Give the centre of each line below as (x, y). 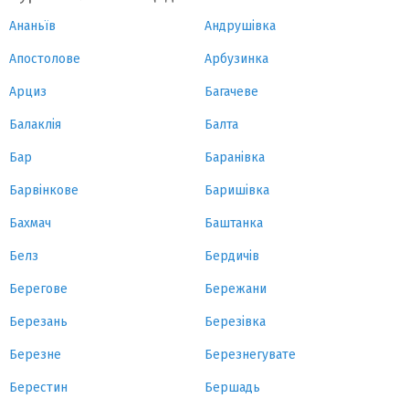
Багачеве (231, 92)
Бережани (236, 289)
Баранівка (235, 157)
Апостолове (45, 59)
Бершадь (232, 388)
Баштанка (234, 223)
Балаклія (35, 125)
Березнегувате (250, 355)
